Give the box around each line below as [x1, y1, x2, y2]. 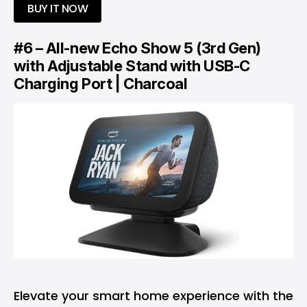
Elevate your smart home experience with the [14, 286, 293, 304]
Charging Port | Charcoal [14, 74, 188, 93]
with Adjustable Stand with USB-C [14, 56, 250, 75]
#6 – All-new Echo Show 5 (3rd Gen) [14, 38, 262, 57]
